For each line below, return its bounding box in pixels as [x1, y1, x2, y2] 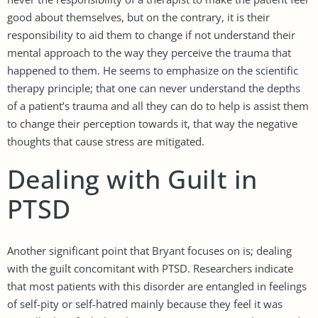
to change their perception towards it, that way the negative [7, 116, 297, 131]
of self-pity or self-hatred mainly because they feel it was [7, 296, 283, 311]
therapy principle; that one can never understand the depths [7, 80, 300, 95]
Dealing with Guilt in [7, 161, 258, 197]
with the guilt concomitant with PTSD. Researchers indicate [7, 261, 293, 275]
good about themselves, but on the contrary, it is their [7, 9, 270, 24]
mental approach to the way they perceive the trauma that [7, 45, 291, 60]
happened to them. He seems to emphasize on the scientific [7, 62, 298, 77]
